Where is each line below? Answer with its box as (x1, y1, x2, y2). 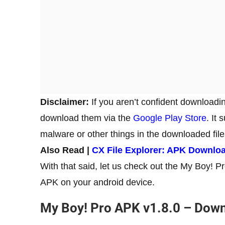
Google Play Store (133, 113, 206, 123)
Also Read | (40, 145, 92, 155)
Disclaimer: (40, 96, 89, 107)
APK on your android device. (40, 177, 157, 187)
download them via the (40, 113, 133, 123)
